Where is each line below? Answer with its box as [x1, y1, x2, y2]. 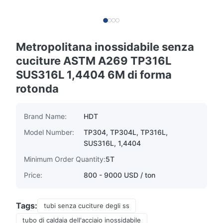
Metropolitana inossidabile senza [16, 40, 194, 53]
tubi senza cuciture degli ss [44, 202, 129, 210]
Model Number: [24, 128, 74, 136]
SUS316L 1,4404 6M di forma [16, 68, 172, 81]
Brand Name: [24, 112, 67, 120]
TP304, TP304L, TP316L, [84, 128, 168, 136]
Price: [24, 171, 42, 179]
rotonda [16, 82, 59, 95]
